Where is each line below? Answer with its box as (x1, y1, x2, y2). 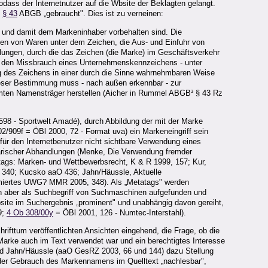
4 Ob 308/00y (7, 208, 53, 218)
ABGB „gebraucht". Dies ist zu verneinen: (17, 9, 163, 19)
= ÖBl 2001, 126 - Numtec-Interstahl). (53, 208, 186, 218)
